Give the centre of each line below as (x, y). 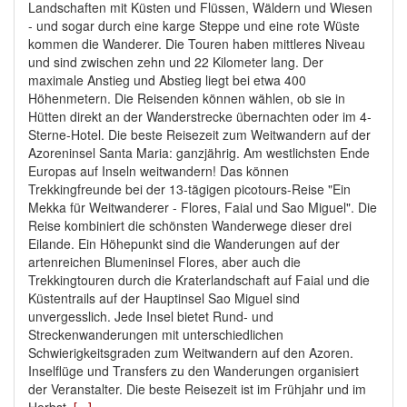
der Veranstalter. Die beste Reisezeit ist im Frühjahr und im (197, 389)
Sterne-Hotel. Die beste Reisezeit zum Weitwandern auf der (199, 135)
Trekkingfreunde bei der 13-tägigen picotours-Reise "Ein (189, 189)
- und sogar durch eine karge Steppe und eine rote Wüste (194, 26)
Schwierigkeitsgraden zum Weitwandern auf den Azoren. (191, 353)
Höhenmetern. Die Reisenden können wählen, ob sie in (187, 99)
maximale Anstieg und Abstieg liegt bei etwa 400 (167, 80)
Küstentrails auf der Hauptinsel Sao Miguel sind (164, 298)
